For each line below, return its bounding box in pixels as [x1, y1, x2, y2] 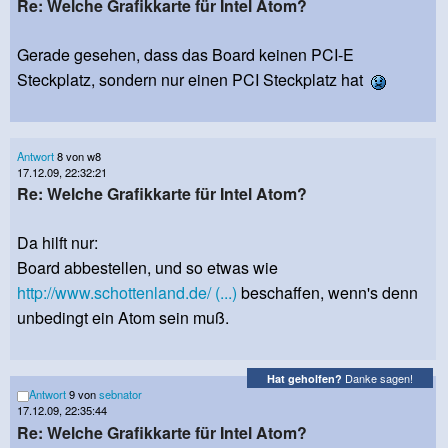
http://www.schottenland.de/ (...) [17, 281, 237, 305]
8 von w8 [54, 148, 101, 165]
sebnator [99, 386, 142, 403]
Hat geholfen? [267, 371, 342, 387]
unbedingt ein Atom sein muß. [17, 306, 229, 330]
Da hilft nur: [17, 231, 98, 255]
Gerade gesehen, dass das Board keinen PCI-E [17, 43, 354, 67]
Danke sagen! [342, 370, 413, 387]
